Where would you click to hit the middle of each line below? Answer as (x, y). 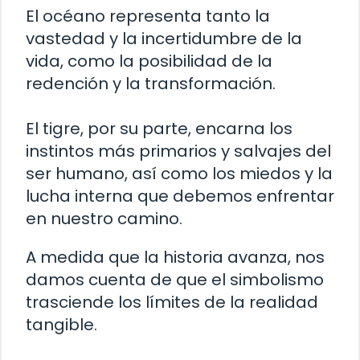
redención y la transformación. (151, 84)
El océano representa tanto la (148, 16)
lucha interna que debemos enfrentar (180, 196)
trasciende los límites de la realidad (172, 303)
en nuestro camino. (104, 219)
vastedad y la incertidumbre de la (164, 39)
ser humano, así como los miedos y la (179, 174)
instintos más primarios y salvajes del (178, 151)
